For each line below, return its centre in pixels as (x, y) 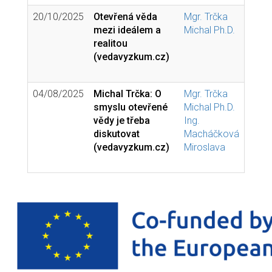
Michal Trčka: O (127, 94)
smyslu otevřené (131, 107)
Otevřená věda (125, 17)
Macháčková (212, 134)
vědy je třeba (122, 121)
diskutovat (117, 134)
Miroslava (205, 147)
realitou (110, 43)
